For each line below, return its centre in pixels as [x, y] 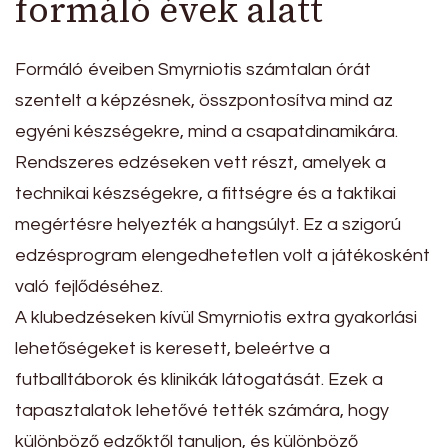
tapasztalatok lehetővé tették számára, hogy [202, 411]
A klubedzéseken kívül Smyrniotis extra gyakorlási [216, 318]
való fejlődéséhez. [89, 287]
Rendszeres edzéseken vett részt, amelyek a [200, 163]
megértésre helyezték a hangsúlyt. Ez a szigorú [208, 225]
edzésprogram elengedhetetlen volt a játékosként [222, 256]
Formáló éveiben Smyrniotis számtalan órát [193, 70]
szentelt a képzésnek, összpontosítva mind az [204, 101]
